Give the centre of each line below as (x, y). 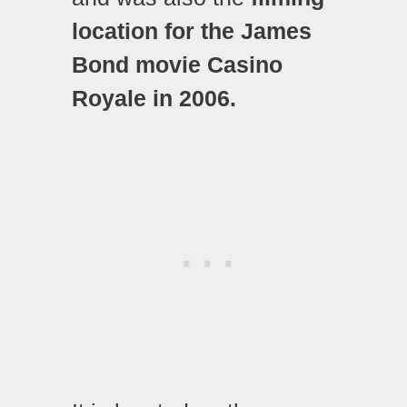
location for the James (192, 31)
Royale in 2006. (154, 99)
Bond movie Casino (177, 65)
